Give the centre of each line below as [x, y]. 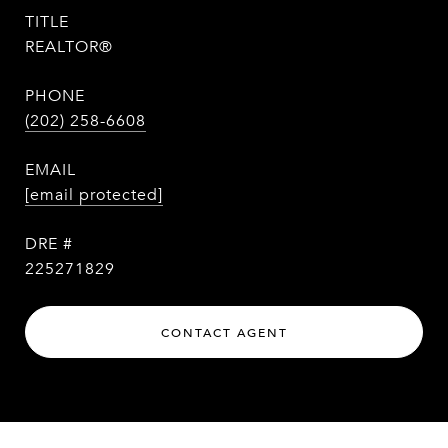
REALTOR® [69, 47]
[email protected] [94, 195]
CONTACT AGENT [224, 333]
